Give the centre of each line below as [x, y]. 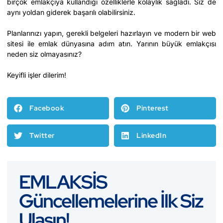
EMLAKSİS [63, 182]
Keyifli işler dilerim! [37, 75]
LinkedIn [151, 136]
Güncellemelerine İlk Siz [111, 201]
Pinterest [153, 108]
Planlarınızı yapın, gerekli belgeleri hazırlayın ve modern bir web [111, 33]
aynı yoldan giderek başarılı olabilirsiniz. [71, 12]
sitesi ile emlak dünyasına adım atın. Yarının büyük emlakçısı [111, 44]
